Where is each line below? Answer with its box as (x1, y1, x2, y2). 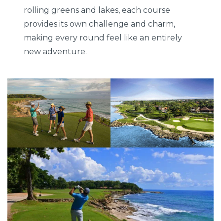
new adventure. (24, 47, 87, 57)
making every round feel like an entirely (24, 33, 183, 43)
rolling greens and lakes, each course (24, 5, 171, 15)
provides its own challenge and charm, (24, 19, 176, 29)
